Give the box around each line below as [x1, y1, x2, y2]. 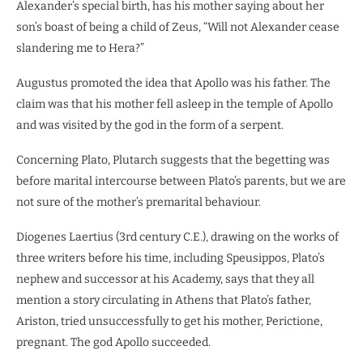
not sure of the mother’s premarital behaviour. [16, 194, 261, 209]
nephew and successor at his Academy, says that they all [16, 271, 314, 286]
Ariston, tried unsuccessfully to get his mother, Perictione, [16, 314, 322, 328]
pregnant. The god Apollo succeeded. [16, 335, 211, 349]
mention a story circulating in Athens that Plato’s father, [16, 293, 311, 307]
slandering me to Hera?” [16, 41, 144, 55]
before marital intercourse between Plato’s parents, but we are [16, 173, 346, 188]
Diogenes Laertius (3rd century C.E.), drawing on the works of [16, 229, 339, 244]
